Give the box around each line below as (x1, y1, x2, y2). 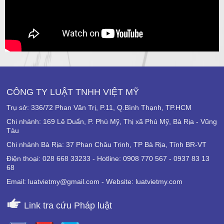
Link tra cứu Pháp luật (21, 200, 112, 211)
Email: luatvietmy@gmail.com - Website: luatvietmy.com (6, 177, 182, 186)
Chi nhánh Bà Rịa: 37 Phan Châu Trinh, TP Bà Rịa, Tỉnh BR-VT (6, 140, 206, 149)
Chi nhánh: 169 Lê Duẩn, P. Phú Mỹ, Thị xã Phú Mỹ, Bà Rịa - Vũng (6, 117, 217, 126)
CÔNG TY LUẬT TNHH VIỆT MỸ (6, 87, 139, 97)
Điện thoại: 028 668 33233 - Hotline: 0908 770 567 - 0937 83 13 (6, 154, 209, 163)
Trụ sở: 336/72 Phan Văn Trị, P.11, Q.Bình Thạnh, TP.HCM (6, 103, 191, 112)
